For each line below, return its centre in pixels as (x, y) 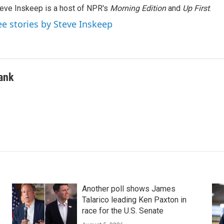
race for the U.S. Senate (122, 211)
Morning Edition (139, 8)
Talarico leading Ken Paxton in (134, 200)
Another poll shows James (128, 189)
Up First (196, 8)
